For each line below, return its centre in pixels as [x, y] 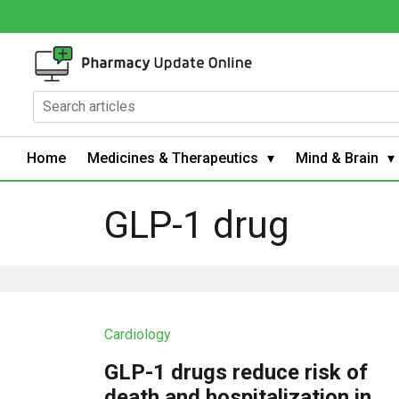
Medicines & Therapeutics [173, 158]
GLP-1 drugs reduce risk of [236, 372]
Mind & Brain [337, 158]
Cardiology [138, 334]
